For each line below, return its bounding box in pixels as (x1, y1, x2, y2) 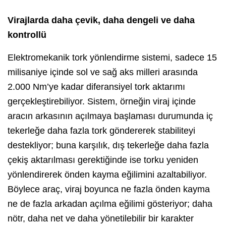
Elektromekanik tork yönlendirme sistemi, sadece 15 (8, 52, 217, 63)
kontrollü (8, 30, 46, 40)
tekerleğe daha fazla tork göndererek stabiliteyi (8, 126, 195, 136)
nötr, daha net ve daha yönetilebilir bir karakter (8, 213, 194, 224)
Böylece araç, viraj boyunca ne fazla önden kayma (8, 184, 210, 195)
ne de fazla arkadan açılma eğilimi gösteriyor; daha (8, 199, 212, 209)
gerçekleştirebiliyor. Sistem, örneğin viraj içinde (8, 96, 196, 107)
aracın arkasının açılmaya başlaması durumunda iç (8, 111, 213, 122)
